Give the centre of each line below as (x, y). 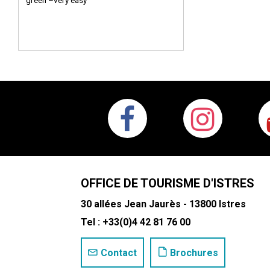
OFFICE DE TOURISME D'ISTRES (168, 183)
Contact (119, 253)
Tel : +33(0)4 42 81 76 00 (136, 222)
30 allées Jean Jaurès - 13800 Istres (164, 204)
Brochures (194, 253)
